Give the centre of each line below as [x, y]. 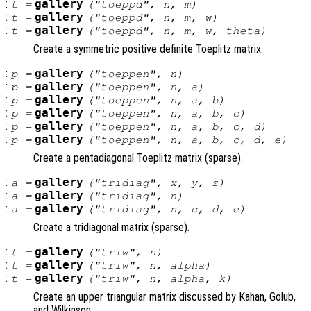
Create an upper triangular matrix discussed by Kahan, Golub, [165, 297]
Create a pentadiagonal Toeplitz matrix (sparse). [138, 158]
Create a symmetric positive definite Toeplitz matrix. [148, 49]
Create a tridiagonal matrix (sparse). [111, 228]
